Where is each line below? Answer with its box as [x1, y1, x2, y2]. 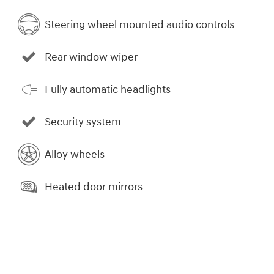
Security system [45, 114, 121, 129]
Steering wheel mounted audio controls [45, 17, 234, 32]
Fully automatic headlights [45, 82, 171, 97]
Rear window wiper [45, 50, 138, 64]
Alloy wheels [45, 147, 105, 161]
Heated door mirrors [45, 179, 143, 194]
